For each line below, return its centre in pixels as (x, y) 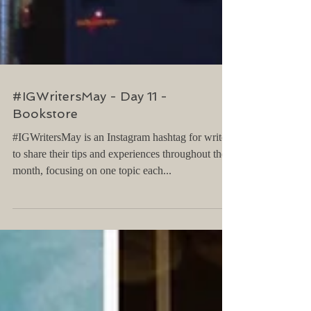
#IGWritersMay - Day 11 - (90, 127)
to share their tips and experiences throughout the (119, 184)
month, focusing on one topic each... (92, 201)
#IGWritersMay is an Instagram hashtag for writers (123, 168)
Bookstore (45, 144)
